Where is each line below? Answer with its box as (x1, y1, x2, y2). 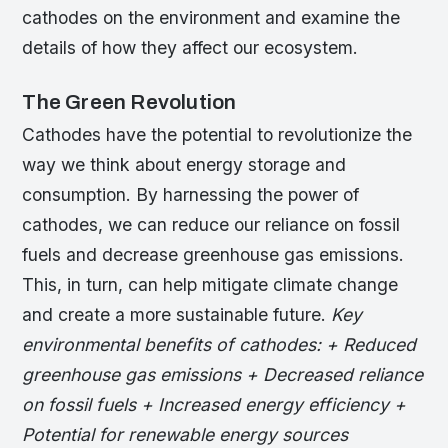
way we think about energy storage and (22, 154, 347, 176)
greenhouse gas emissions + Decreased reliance (22, 364, 424, 386)
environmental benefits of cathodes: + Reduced (22, 334, 417, 356)
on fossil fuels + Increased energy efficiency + (22, 394, 407, 416)
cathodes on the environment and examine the (22, 7, 401, 28)
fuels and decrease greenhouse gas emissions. (22, 244, 405, 266)
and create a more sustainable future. (22, 304, 332, 326)
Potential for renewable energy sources (22, 424, 349, 446)
